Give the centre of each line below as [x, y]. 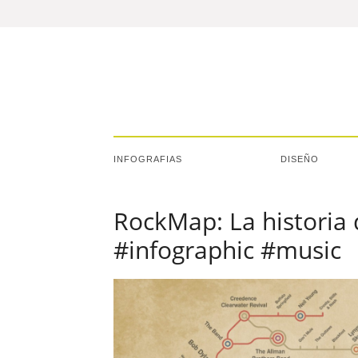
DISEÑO [300, 159]
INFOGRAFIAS [148, 159]
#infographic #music [227, 250]
